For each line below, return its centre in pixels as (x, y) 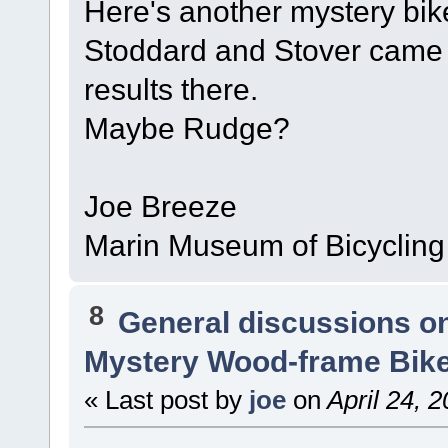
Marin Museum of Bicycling (264, 245)
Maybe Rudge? (186, 128)
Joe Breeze (160, 206)
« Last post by (166, 399)
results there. (170, 89)
